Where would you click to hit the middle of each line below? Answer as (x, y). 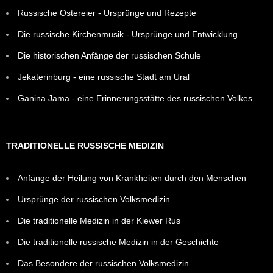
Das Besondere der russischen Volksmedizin (103, 263)
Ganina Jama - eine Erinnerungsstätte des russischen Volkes (135, 98)
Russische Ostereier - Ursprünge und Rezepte (107, 12)
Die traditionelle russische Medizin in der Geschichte (118, 242)
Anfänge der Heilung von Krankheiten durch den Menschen (132, 178)
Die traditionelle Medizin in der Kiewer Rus (99, 220)
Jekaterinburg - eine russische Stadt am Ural (104, 76)
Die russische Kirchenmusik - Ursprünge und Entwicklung (128, 34)
